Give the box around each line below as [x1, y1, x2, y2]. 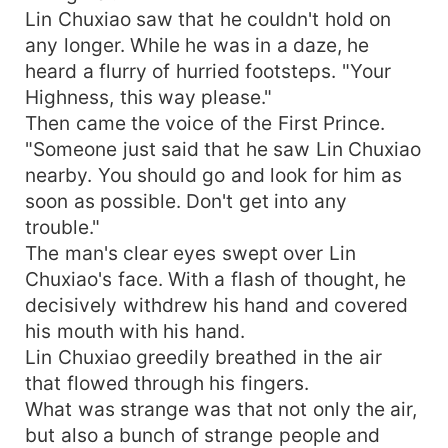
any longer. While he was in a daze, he [25, 32, 370, 57]
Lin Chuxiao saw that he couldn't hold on [25, 6, 392, 31]
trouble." [25, 214, 101, 239]
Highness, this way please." [25, 84, 273, 109]
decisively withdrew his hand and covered [25, 292, 409, 317]
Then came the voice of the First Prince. [25, 110, 386, 135]
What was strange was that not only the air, [25, 396, 418, 421]
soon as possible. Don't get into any [25, 188, 347, 213]
